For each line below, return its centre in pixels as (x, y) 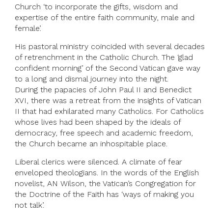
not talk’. (29, 205)
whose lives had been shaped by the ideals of (98, 122)
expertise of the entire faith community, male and (105, 18)
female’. (28, 28)
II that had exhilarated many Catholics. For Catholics (109, 111)
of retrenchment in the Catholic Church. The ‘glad (104, 57)
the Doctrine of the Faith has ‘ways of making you (104, 194)
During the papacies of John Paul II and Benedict (103, 90)
